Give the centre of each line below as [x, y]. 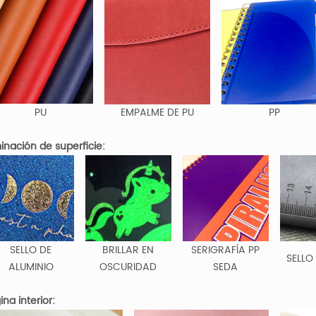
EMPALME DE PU [157, 112]
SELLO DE [31, 250]
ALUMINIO [31, 267]
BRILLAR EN [128, 250]
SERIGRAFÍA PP [226, 250]
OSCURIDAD [128, 267]
